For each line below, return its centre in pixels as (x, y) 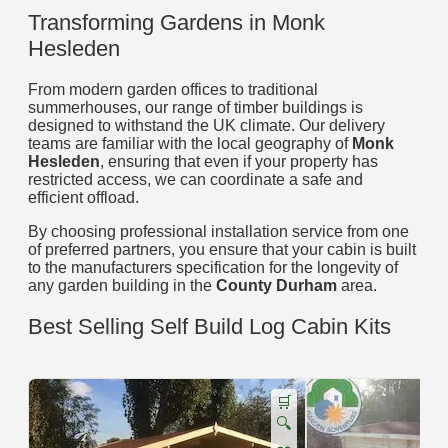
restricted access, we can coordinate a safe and (195, 180)
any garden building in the (122, 286)
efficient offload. (83, 198)
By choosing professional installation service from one (218, 232)
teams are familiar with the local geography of (190, 144)
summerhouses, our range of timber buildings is (195, 108)
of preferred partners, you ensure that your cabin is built (222, 250)
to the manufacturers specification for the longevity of (213, 268)
